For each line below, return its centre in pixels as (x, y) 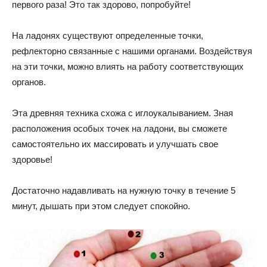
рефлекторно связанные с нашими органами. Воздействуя (132, 51)
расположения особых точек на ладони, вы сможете (119, 128)
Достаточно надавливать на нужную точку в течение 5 (124, 190)
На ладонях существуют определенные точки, (108, 35)
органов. (29, 82)
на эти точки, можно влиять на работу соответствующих (128, 66)
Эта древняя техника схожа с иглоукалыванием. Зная (122, 113)
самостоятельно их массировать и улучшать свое (115, 144)
